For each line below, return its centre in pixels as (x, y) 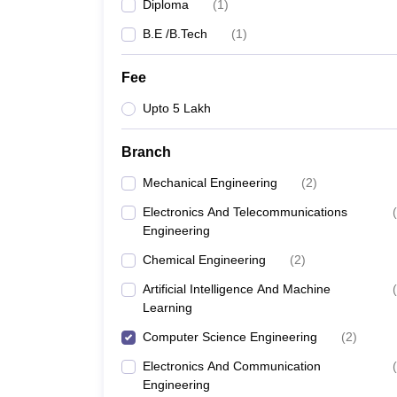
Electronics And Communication (232, 366)
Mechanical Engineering (210, 183)
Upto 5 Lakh (177, 108)
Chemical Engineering (204, 260)
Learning (167, 307)
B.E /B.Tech (175, 34)
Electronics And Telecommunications (245, 212)
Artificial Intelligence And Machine (237, 289)
